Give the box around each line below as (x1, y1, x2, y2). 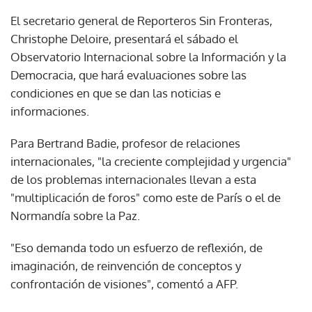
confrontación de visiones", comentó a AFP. (10, 276, 238, 291)
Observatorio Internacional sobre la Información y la (10, 49, 286, 64)
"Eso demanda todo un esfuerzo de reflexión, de (10, 240, 263, 255)
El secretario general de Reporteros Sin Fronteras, (10, 13, 272, 28)
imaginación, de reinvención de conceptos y (10, 258, 241, 273)
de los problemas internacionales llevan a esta (10, 171, 256, 187)
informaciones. (10, 103, 89, 118)
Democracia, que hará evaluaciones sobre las (10, 67, 247, 82)
